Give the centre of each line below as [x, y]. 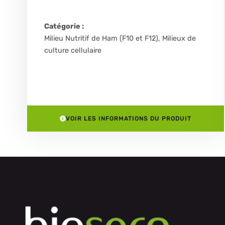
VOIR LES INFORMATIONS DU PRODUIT [128, 119]
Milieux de [179, 39]
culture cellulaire [73, 51]
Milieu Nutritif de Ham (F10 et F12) [101, 39]
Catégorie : [64, 27]
